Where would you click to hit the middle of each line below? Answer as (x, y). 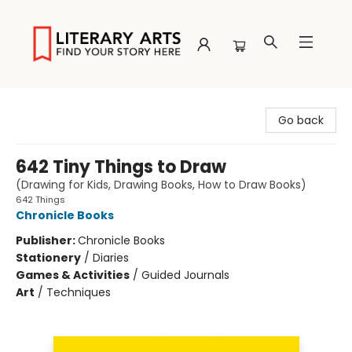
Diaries (111, 258)
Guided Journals (185, 275)
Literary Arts (44, 103)
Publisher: (47, 240)
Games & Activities (73, 275)
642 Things (40, 200)
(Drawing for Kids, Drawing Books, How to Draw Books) (161, 185)
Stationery (48, 258)
